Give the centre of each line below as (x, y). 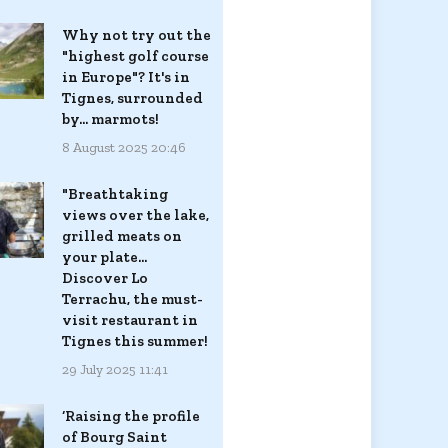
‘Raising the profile (131, 415)
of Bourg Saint (114, 436)
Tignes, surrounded (132, 97)
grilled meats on (122, 235)
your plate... (104, 256)
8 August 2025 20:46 (124, 147)
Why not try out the (136, 34)
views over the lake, (135, 214)
